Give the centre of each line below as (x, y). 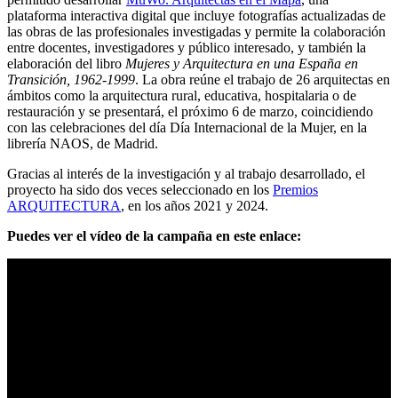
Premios (295, 190)
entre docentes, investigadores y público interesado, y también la (187, 48)
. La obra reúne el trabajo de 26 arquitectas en (263, 80)
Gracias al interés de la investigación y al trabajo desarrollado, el (186, 174)
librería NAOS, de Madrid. (83, 144)
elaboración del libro (66, 64)
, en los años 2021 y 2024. (195, 206)
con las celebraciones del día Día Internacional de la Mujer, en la (187, 128)
